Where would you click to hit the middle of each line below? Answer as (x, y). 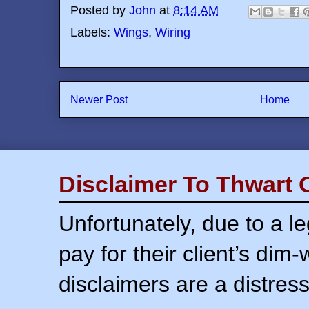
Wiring (173, 32)
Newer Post (99, 100)
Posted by (100, 11)
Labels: (92, 32)
